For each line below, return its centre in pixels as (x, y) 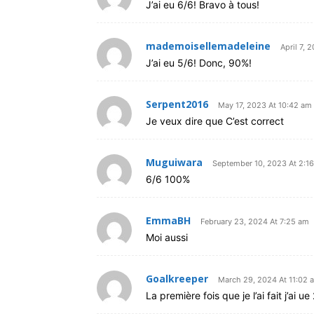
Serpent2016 (177, 104)
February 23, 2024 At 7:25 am (255, 221)
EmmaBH (168, 220)
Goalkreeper (177, 279)
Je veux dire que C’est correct (215, 121)
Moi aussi (167, 237)
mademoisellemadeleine (208, 46)
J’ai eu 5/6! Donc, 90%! (199, 63)
